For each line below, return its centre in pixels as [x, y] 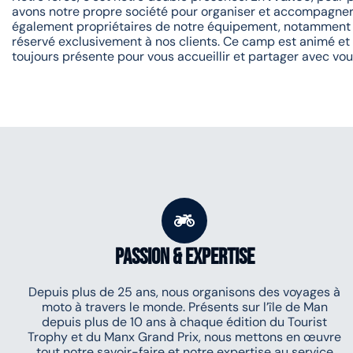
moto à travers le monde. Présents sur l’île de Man [184, 307]
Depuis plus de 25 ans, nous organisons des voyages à [184, 292]
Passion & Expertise [184, 257]
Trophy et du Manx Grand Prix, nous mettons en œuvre [184, 337]
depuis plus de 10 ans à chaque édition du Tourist [184, 322]
